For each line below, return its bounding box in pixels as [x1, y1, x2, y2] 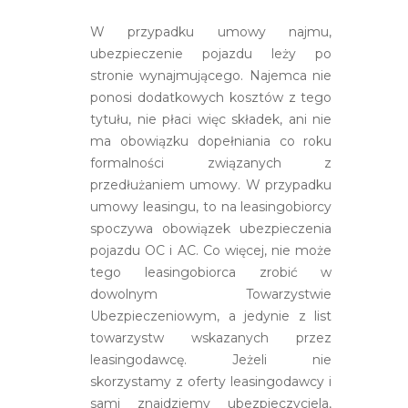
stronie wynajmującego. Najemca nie [90, 66, 332, 84]
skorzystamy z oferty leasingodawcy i [90, 372, 332, 390]
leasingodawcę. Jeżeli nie [90, 351, 332, 368]
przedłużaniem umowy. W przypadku [90, 176, 332, 193]
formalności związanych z [90, 154, 332, 171]
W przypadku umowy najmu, [90, 23, 332, 40]
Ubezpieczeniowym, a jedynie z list [90, 307, 332, 324]
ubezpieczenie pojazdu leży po [90, 45, 332, 62]
